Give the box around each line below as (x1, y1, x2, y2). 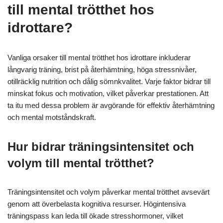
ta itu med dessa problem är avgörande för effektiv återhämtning (7, 101, 215, 110)
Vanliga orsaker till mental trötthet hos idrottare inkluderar (7, 53, 191, 62)
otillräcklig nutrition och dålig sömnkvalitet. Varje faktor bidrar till (7, 77, 211, 86)
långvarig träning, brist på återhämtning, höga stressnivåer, (7, 65, 197, 74)
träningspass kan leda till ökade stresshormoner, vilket (7, 211, 183, 220)
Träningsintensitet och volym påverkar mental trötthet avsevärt (7, 187, 210, 196)
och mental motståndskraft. (7, 112, 96, 121)
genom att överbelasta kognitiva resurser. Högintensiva (7, 199, 186, 208)
